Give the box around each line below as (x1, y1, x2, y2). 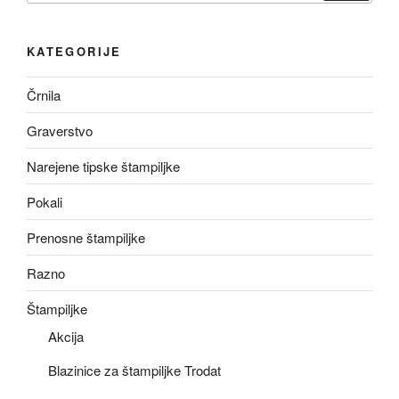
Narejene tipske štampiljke (27, 156, 180, 175)
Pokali (27, 191, 62, 211)
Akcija (48, 327, 84, 346)
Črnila (27, 85, 61, 104)
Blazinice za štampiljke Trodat (48, 361, 221, 380)
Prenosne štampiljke (27, 227, 145, 247)
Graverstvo (27, 120, 93, 140)
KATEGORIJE (27, 42, 122, 60)
